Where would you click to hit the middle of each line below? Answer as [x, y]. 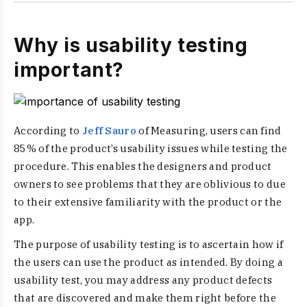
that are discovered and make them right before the [145, 298]
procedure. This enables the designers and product [143, 166]
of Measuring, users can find [209, 131]
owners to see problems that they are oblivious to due [150, 184]
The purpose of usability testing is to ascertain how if [149, 244]
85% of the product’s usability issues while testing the [151, 148]
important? [69, 70]
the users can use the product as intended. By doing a [148, 262]
